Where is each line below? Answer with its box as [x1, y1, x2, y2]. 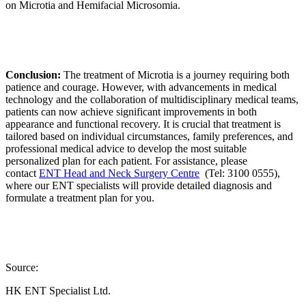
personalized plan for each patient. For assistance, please [5, 154, 247, 167]
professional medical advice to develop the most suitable [5, 142, 247, 154]
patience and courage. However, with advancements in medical [5, 81, 277, 93]
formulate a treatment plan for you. [5, 191, 154, 204]
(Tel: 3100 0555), [199, 167, 280, 179]
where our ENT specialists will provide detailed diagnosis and [5, 179, 272, 191]
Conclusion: [5, 68, 61, 81]
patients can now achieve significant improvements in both [5, 105, 257, 117]
